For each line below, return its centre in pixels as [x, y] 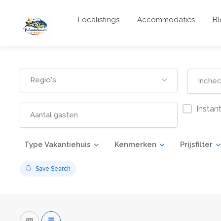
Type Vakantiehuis [57, 145]
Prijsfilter [196, 145]
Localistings [99, 20]
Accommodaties [166, 20]
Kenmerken [135, 145]
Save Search [53, 169]
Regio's [43, 80]
